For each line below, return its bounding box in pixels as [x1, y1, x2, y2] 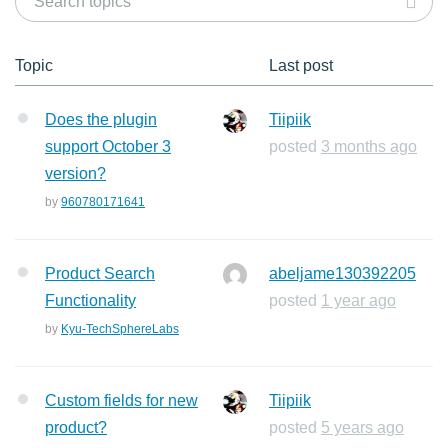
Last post [269, 57, 333, 74]
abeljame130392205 [269, 265, 416, 282]
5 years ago [321, 419, 404, 436]
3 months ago [321, 138, 417, 155]
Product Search [45, 265, 155, 282]
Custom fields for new [45, 392, 198, 409]
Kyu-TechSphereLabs [61, 322, 179, 336]
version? [45, 165, 106, 182]
